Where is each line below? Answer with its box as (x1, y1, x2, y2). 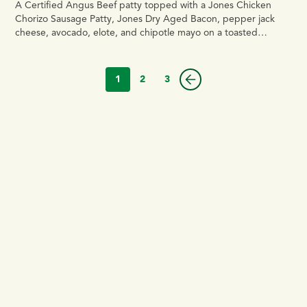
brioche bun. (15, 40, 71, 52)
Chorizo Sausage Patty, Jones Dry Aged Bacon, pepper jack (15, 12, 275, 25)
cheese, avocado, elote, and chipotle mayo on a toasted (15, 26, 258, 38)
